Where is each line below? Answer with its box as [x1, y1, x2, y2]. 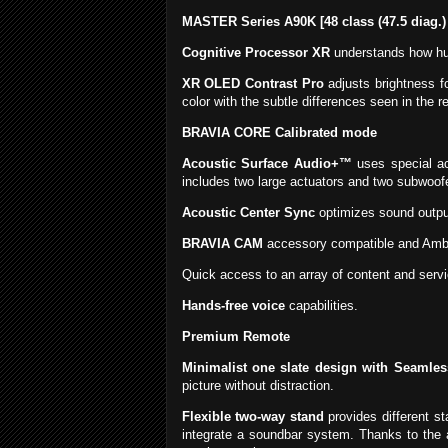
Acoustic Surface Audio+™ [181, 156, 352, 172]
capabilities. [284, 298, 358, 314]
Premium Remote [181, 329, 290, 345]
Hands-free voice [181, 298, 285, 314]
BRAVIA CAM [181, 236, 263, 252]
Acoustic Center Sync [181, 205, 315, 221]
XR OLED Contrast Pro [181, 76, 324, 92]
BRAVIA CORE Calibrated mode [181, 125, 377, 141]
